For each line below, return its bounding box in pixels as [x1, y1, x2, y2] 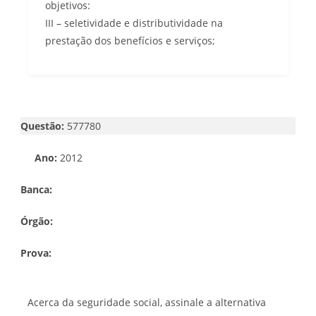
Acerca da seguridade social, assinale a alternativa [28, 295, 266, 309]
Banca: [20, 182, 55, 196]
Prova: [20, 245, 54, 260]
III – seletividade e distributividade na [45, 16, 223, 30]
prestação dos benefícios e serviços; [45, 33, 215, 47]
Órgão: [20, 214, 53, 228]
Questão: [20, 119, 64, 133]
